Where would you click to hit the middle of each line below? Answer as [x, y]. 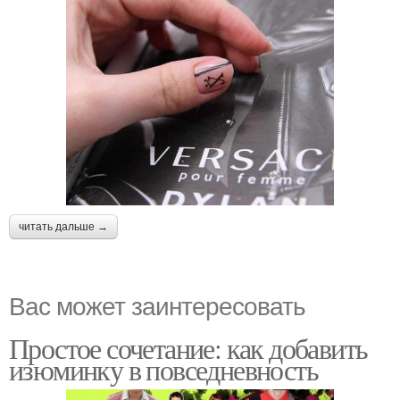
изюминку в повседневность [163, 369]
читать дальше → [63, 226]
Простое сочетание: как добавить [188, 347]
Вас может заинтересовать [157, 304]
